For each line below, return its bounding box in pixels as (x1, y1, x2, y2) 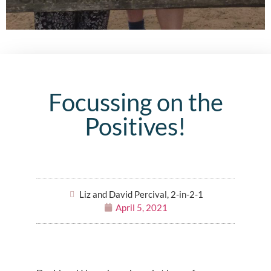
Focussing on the (48, 88, 223, 117)
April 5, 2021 (115, 202, 168, 214)
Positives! (85, 112, 186, 142)
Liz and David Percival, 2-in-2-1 (79, 189, 203, 200)
